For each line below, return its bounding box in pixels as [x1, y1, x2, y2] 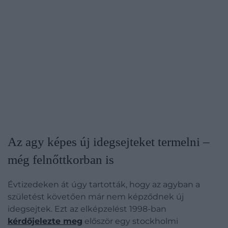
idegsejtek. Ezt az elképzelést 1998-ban [8, 204, 166, 214]
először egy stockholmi [82, 216, 178, 226]
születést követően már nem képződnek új [8, 192, 184, 202]
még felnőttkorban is [8, 153, 114, 166]
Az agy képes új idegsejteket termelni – [8, 135, 210, 149]
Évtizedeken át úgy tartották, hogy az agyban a [8, 180, 200, 189]
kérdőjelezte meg [8, 216, 82, 226]
